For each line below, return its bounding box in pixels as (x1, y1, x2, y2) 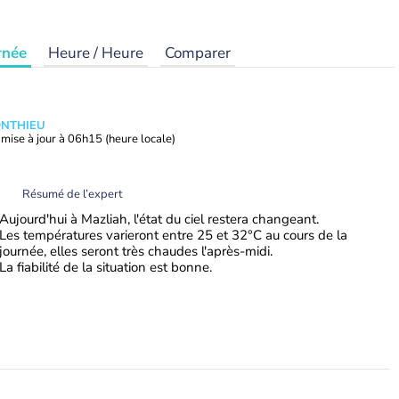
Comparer (165, 43, 231, 63)
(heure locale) (105, 131, 175, 147)
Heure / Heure (48, 43, 143, 63)
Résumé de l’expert (22, 185, 123, 202)
